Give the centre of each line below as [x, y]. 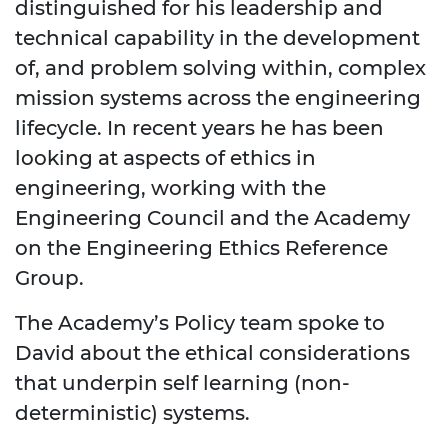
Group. [49, 277]
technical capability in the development [217, 37]
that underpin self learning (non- [182, 382]
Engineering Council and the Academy [212, 217]
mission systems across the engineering [218, 97]
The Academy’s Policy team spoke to [200, 322]
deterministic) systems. [132, 412]
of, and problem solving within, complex [220, 67]
